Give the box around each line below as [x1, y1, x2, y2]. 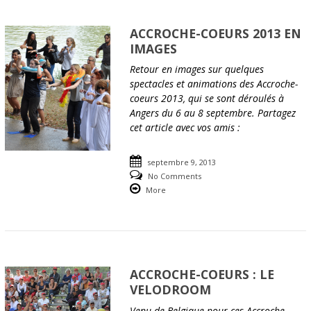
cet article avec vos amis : [130, 121, 241, 135]
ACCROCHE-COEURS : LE [130, 266, 275, 283]
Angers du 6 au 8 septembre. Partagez [130, 106, 296, 120]
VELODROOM [130, 281, 212, 299]
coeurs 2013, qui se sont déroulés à [130, 92, 285, 106]
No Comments [148, 171, 202, 182]
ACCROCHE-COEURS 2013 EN [130, 24, 302, 42]
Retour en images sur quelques [130, 62, 264, 76]
